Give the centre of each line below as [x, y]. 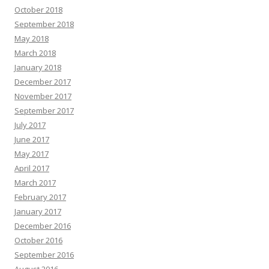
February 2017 [40, 197]
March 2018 [35, 53]
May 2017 [32, 154]
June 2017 [32, 139]
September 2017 [44, 110]
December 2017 [43, 82]
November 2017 [43, 96]
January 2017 [38, 211]
